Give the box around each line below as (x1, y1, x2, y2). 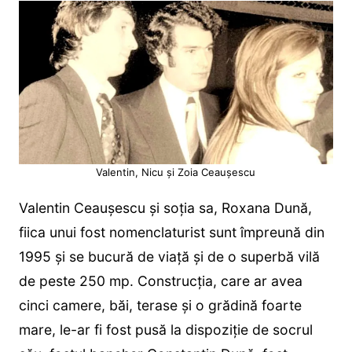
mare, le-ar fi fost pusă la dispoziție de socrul (18, 321, 313, 338)
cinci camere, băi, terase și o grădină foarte (18, 296, 302, 313)
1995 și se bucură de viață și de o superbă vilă (18, 247, 320, 265)
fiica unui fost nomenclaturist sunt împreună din (18, 223, 324, 240)
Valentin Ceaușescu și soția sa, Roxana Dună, (18, 199, 312, 216)
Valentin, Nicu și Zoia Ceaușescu (96, 165, 256, 178)
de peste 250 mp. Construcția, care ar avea (18, 272, 302, 289)
